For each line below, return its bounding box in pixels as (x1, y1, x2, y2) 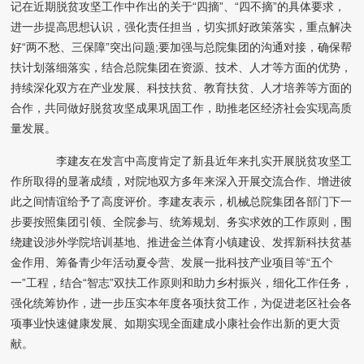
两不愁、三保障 (26, 41, 106, 54)
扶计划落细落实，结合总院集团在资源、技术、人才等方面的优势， (11, 61, 353, 75)
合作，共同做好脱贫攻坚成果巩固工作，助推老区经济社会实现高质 (11, 102, 353, 115)
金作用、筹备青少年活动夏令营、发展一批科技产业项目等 (11, 256, 307, 270)
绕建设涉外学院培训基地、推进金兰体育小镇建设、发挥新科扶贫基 (11, 236, 353, 249)
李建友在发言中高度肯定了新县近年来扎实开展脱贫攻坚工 (33, 154, 353, 168)
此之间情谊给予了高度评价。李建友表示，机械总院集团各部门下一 (11, 195, 353, 209)
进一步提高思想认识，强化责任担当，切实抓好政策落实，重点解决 (11, 20, 353, 34)
